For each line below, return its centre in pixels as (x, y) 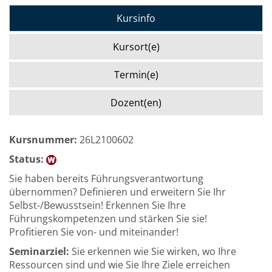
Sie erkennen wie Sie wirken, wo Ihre (153, 251)
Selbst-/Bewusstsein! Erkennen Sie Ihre (97, 205)
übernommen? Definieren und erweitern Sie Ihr (117, 192)
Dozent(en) (136, 103)
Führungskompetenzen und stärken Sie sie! (108, 219)
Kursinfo (136, 18)
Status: (26, 159)
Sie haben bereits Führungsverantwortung (106, 178)
